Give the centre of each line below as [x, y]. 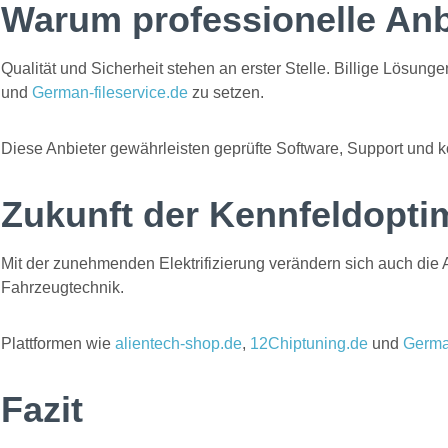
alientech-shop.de [178, 343]
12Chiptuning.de [309, 343]
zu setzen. [226, 92]
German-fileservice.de [110, 92]
